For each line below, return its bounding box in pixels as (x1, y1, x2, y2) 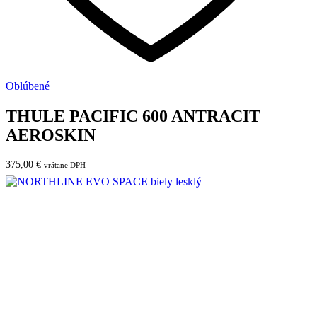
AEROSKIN (6, 126, 96, 145)
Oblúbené (6, 80, 50, 93)
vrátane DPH (44, 161, 86, 170)
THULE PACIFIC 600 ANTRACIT (6, 107, 260, 126)
